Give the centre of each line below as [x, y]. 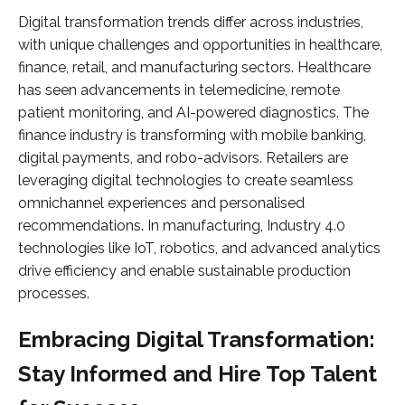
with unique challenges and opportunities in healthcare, [200, 45]
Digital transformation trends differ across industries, [191, 23]
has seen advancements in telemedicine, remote [179, 90]
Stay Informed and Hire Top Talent [198, 374]
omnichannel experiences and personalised [161, 203]
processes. [54, 294]
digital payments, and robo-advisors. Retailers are [183, 158]
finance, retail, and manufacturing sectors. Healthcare [194, 68]
